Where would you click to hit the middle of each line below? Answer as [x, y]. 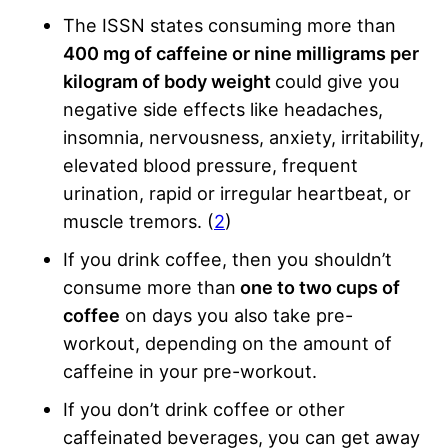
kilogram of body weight [169, 80]
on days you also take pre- [236, 314]
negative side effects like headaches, [223, 108]
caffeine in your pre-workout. [190, 370]
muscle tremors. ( [138, 220]
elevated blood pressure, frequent [210, 164]
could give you [337, 80]
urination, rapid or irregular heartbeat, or [237, 192]
